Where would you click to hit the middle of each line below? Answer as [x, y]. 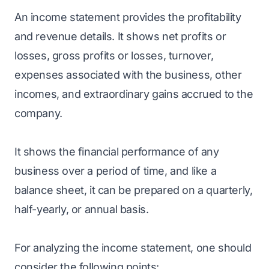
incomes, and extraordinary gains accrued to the [134, 94]
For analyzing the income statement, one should [133, 248]
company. [38, 113]
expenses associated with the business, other [128, 75]
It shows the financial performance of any [117, 152]
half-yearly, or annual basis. [82, 209]
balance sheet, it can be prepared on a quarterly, [134, 190]
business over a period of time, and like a [116, 171]
